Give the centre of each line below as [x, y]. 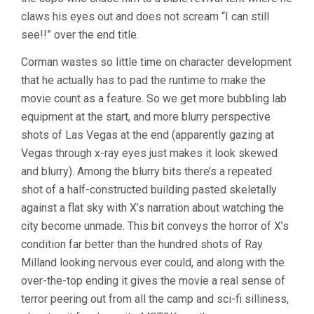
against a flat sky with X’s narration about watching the [152, 207]
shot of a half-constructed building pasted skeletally [149, 189]
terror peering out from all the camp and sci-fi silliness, [155, 299]
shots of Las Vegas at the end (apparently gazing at [148, 135]
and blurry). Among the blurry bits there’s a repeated [146, 171]
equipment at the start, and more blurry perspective [146, 116]
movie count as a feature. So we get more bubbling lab [154, 98]
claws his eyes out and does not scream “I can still [145, 16]
